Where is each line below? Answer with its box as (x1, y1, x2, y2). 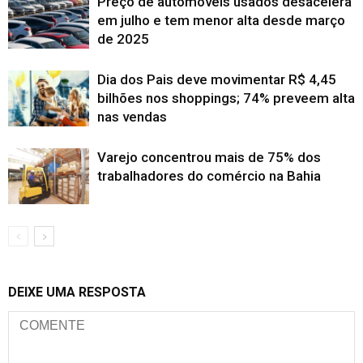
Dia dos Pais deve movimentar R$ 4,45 (97, 71, 336, 88)
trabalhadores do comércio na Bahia (97, 168, 321, 185)
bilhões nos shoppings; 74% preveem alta (97, 90, 355, 107)
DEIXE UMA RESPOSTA (8, 284, 146, 301)
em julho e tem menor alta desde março (97, 12, 345, 29)
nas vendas (97, 109, 167, 126)
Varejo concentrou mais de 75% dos (97, 149, 321, 166)
